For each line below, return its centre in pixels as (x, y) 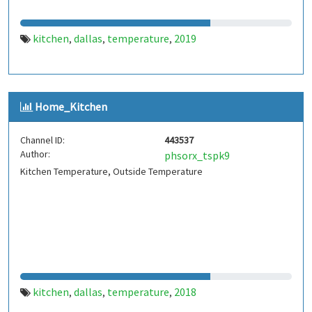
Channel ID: (42, 140)
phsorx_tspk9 (197, 155)
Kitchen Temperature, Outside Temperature (111, 171)
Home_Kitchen (71, 107)
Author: (35, 154)
